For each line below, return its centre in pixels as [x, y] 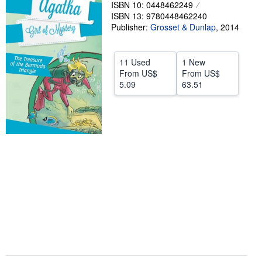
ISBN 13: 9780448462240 [159, 16]
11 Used [135, 62]
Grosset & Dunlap [183, 27]
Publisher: [131, 27]
